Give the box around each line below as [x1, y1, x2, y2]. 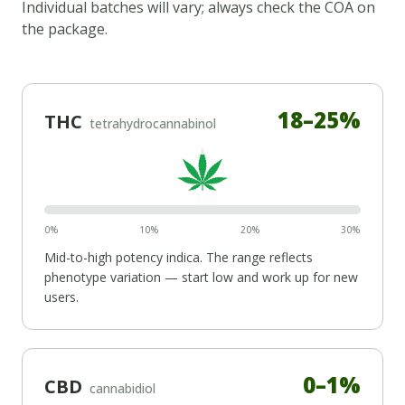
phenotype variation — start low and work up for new [44, 268, 358, 286]
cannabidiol [89, 379, 155, 397]
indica [166, 248, 200, 266]
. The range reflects [200, 248, 313, 266]
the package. [22, 19, 108, 39]
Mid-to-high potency [44, 248, 166, 266]
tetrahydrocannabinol [89, 115, 216, 132]
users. [44, 287, 79, 306]
